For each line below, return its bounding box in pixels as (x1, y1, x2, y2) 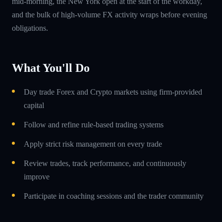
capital (24, 101, 44, 110)
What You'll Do (12, 61, 90, 74)
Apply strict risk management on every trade (24, 139, 162, 148)
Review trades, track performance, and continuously (24, 159, 186, 167)
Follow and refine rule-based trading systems (24, 120, 164, 129)
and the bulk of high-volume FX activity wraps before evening (12, 10, 207, 19)
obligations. (12, 23, 48, 32)
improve (24, 172, 50, 181)
